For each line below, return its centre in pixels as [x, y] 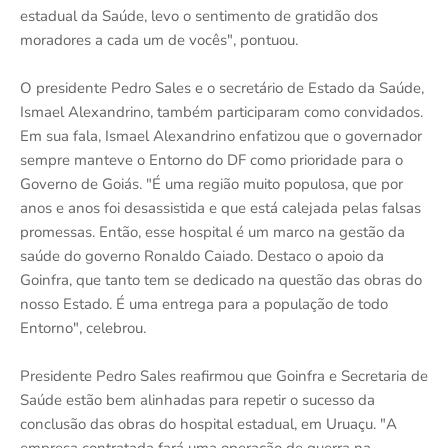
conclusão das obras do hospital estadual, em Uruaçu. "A [208, 423]
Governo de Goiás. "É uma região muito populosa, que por [211, 183]
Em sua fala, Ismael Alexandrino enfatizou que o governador [221, 135]
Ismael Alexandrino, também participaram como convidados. [221, 111]
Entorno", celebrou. [83, 327]
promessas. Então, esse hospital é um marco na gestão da [212, 231]
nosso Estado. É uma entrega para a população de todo [204, 303]
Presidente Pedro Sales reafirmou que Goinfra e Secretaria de [224, 375]
